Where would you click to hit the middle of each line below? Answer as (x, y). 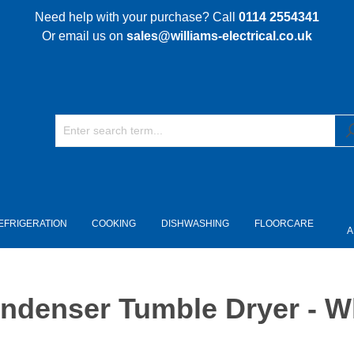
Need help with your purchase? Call (137, 17)
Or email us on (84, 36)
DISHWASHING (195, 223)
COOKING (113, 223)
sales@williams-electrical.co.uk (219, 36)
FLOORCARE (284, 223)
